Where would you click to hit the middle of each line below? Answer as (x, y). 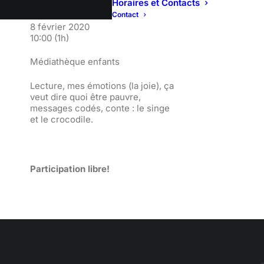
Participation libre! (70, 169)
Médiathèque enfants (75, 61)
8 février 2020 (60, 27)
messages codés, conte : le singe (100, 108)
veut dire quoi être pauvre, (85, 97)
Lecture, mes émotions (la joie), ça (102, 85)
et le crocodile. (62, 119)
